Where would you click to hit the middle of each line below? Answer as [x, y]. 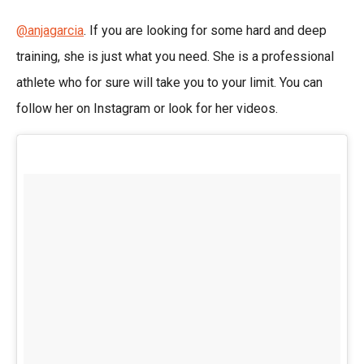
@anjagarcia [50, 30]
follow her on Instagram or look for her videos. [147, 108]
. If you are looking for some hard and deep [205, 30]
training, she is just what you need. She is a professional [175, 56]
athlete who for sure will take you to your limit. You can [169, 82]
